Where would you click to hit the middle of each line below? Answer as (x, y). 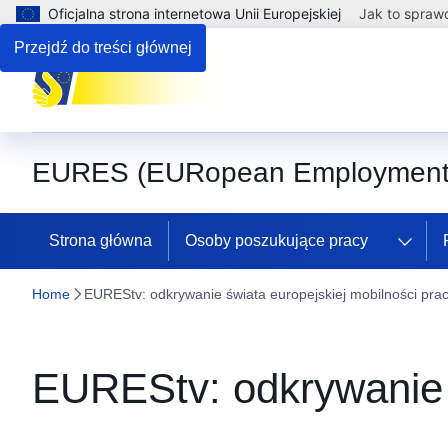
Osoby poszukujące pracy (276, 240)
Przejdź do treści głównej (103, 47)
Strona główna (100, 240)
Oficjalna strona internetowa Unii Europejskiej (194, 13)
